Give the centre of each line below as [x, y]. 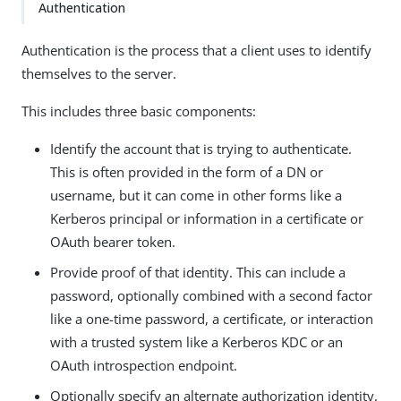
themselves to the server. [99, 73]
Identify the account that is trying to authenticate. [201, 149]
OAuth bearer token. [113, 242]
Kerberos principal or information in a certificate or [207, 218]
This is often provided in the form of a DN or [187, 172]
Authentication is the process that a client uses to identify [196, 50]
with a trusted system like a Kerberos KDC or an [196, 342]
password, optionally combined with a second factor [211, 295]
